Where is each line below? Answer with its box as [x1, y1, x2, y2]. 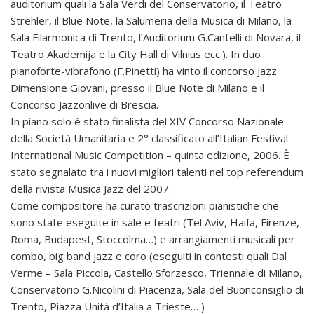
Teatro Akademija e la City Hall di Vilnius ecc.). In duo [11, 47, 261, 61]
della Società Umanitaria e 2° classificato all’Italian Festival [11, 131, 288, 145]
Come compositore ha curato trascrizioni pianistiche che [11, 198, 279, 212]
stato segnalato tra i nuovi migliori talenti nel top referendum [11, 165, 303, 179]
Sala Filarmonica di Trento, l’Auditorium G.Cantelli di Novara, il [11, 30, 301, 44]
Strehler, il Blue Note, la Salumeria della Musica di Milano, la [11, 13, 292, 27]
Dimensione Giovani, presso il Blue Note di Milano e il [11, 81, 264, 95]
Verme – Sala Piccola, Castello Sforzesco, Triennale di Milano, [11, 266, 302, 280]
